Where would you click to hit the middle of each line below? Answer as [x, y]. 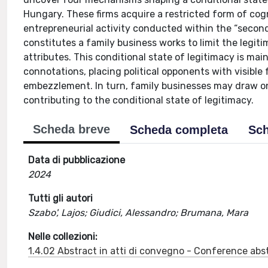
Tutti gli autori [61, 198]
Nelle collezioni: [63, 237]
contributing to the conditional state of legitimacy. [139, 100]
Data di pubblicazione [77, 160]
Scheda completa [179, 130]
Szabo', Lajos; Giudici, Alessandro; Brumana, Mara [138, 213]
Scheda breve [72, 129]
